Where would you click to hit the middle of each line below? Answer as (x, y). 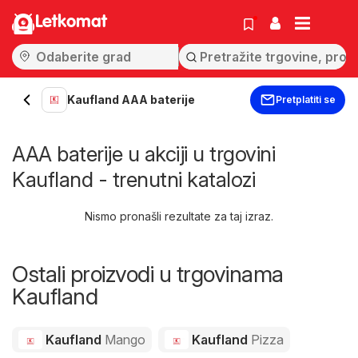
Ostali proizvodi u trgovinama (148, 274)
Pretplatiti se (306, 99)
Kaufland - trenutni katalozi (133, 179)
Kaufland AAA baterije (131, 99)
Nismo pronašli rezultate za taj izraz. (179, 216)
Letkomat (71, 22)
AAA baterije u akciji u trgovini (143, 154)
